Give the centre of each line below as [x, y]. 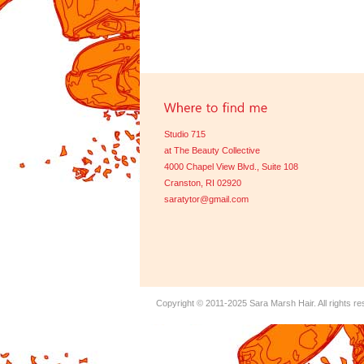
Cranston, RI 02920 [203, 183]
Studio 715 [185, 134]
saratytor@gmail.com [206, 199]
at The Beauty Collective [212, 150]
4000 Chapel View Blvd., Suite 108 [231, 167]
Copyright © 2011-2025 [203, 303]
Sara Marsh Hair [282, 303]
